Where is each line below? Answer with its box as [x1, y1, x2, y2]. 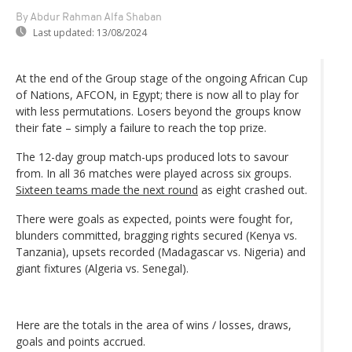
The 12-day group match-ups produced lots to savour [16, 148, 288, 164]
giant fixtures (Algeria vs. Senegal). [16, 260, 189, 276]
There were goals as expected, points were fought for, [16, 211, 293, 226]
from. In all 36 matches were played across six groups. [16, 165, 291, 181]
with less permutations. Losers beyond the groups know [16, 103, 301, 119]
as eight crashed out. [198, 181, 307, 197]
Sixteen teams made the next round [16, 181, 198, 197]
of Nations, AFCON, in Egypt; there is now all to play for [16, 86, 299, 102]
